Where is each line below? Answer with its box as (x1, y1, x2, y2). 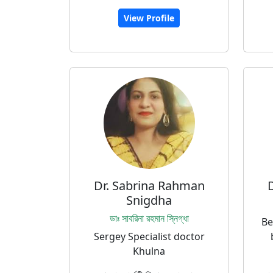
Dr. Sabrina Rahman (93, 177, 205, 194)
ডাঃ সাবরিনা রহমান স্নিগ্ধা (109, 211, 189, 225)
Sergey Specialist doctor (93, 230, 205, 243)
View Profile (124, 12, 174, 24)
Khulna (133, 244, 165, 258)
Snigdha (126, 192, 172, 208)
